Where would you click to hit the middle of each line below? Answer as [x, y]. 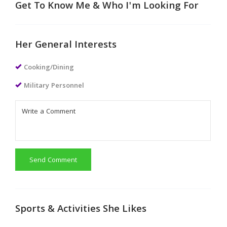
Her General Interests [66, 45]
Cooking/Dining [49, 68]
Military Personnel [54, 86]
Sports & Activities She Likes [81, 210]
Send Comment [53, 160]
